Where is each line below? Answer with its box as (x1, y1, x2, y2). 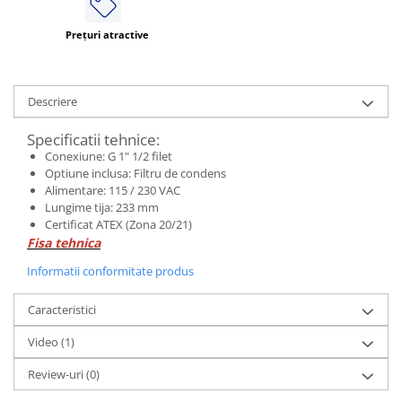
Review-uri (28, 365, 86, 382)
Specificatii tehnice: (27, 128, 160, 150)
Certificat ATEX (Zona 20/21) (45, 215, 192, 232)
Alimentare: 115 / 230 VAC (45, 181, 180, 198)
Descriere (28, 92, 77, 109)
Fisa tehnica (27, 233, 100, 251)
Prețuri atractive (66, 27, 149, 41)
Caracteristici (28, 301, 96, 318)
